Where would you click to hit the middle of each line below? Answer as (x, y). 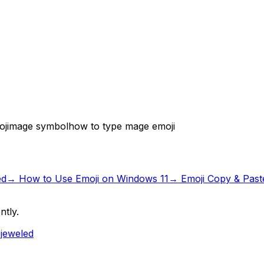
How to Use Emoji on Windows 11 (94, 178)
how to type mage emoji (122, 126)
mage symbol (39, 126)
